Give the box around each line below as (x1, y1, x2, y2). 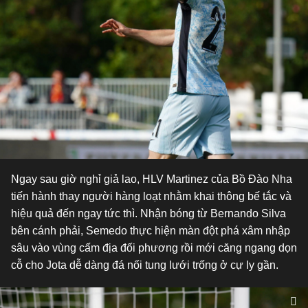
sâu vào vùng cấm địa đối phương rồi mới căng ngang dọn (11, 242, 297, 254)
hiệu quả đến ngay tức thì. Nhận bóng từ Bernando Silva (11, 208, 286, 219)
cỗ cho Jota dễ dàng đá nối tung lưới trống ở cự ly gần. (11, 259, 278, 271)
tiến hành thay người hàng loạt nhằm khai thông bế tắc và (11, 190, 291, 202)
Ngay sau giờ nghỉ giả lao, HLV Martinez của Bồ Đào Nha (11, 173, 292, 185)
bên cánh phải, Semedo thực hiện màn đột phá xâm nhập (11, 225, 290, 236)
